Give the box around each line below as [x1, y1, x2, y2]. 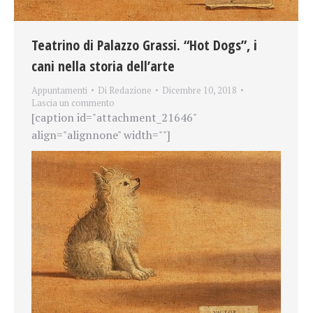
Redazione [109, 84, 152, 97]
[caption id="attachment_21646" [31, 110, 196, 126]
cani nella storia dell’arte [31, 57, 175, 76]
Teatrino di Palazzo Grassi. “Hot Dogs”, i [31, 36, 257, 55]
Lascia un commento [31, 96, 115, 110]
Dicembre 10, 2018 [162, 84, 237, 97]
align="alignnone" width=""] [31, 127, 170, 143]
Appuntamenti [31, 84, 87, 97]
